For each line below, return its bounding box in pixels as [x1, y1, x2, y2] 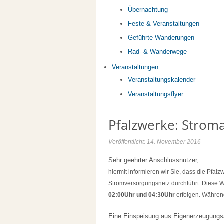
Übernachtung [128, 6, 168, 13]
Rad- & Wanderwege [128, 48, 187, 56]
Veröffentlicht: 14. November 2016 [108, 138, 201, 145]
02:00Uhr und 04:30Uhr [108, 191, 175, 198]
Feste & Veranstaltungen [128, 20, 199, 28]
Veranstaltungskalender [128, 76, 195, 84]
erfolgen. [175, 191, 202, 198]
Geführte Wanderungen [128, 34, 194, 42]
